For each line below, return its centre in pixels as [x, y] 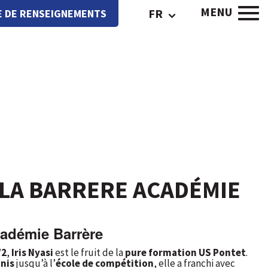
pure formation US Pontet [185, 252]
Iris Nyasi [32, 252]
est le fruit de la [89, 252]
